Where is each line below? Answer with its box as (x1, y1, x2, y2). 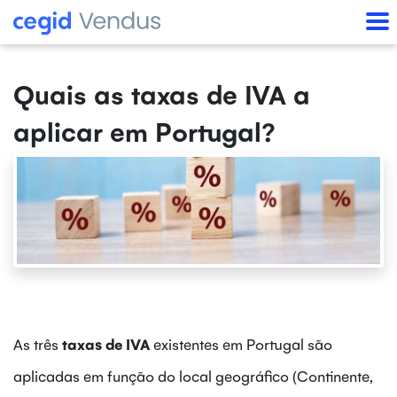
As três (13, 333, 62, 354)
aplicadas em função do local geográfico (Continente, (13, 365, 373, 385)
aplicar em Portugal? (13, 114, 276, 148)
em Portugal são (222, 333, 332, 354)
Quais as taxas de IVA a (13, 77, 310, 111)
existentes (153, 333, 219, 354)
